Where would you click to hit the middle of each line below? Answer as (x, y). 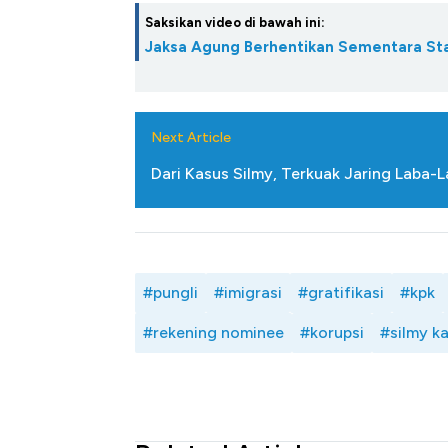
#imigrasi (248, 293)
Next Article (191, 138)
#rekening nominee (213, 333)
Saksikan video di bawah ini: (235, 23)
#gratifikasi (341, 293)
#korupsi (332, 333)
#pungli (170, 293)
